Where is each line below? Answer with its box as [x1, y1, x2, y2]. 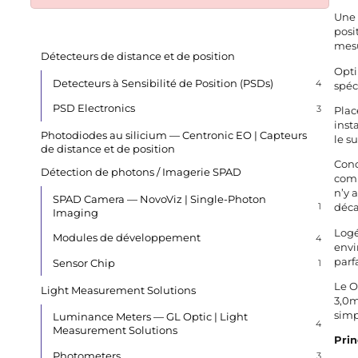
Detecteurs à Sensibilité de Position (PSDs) [52, 76, 273, 89]
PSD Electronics [52, 101, 135, 115]
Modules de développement [52, 231, 201, 245]
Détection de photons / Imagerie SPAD [41, 165, 242, 178]
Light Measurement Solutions [41, 283, 197, 296]
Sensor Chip [52, 256, 115, 269]
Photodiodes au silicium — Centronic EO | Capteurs [41, 128, 308, 141]
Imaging [52, 205, 98, 219]
